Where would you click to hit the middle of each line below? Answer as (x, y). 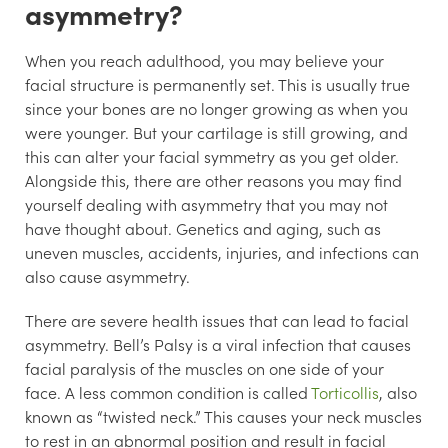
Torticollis (345, 391)
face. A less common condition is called (168, 391)
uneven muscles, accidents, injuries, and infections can (222, 251)
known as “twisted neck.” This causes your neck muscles (223, 415)
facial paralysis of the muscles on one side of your (204, 367)
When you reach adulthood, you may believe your (204, 59)
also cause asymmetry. (109, 275)
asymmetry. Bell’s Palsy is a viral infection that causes (218, 343)
